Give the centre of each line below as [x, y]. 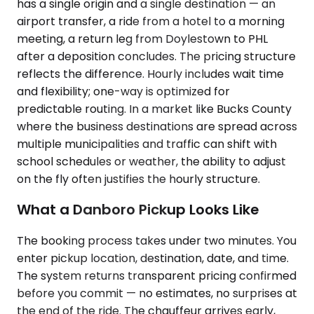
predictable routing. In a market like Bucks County [154, 109]
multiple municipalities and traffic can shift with [147, 144]
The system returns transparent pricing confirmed [157, 275]
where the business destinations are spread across [157, 126]
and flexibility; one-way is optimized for [123, 91]
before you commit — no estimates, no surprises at [157, 293]
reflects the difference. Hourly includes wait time [150, 74]
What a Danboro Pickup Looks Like [138, 210]
